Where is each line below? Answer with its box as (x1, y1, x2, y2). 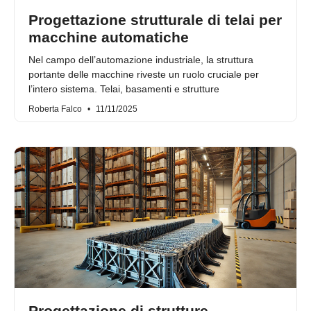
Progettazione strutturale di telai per (28, 12, 282, 28)
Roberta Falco (28, 104, 84, 115)
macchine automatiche (28, 29, 189, 46)
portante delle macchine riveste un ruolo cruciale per (28, 69, 259, 81)
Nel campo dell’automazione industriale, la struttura (28, 54, 253, 66)
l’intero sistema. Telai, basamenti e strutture (28, 83, 219, 95)
